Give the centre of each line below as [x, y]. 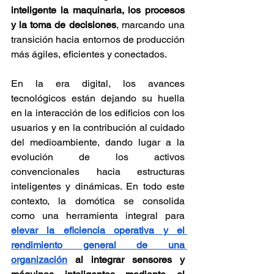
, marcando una [150, 25]
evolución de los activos [98, 157]
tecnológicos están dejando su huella [98, 98]
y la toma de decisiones [64, 25]
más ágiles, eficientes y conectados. [89, 54]
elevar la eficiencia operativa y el [98, 231]
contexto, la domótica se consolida [98, 201]
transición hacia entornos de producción [98, 40]
